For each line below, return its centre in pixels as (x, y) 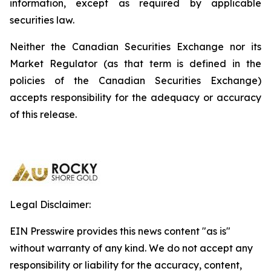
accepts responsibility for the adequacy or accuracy (135, 97)
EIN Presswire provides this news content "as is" (120, 231)
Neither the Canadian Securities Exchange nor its (135, 47)
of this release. (43, 114)
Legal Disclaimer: (50, 204)
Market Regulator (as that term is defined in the (135, 64)
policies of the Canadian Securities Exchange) (135, 80)
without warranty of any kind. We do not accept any (131, 248)
